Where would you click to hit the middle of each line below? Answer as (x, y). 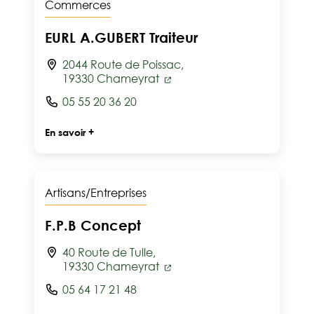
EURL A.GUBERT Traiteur (121, 37)
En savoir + (69, 132)
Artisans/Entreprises (96, 193)
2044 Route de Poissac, (123, 64)
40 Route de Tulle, (109, 252)
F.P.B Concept (93, 225)
